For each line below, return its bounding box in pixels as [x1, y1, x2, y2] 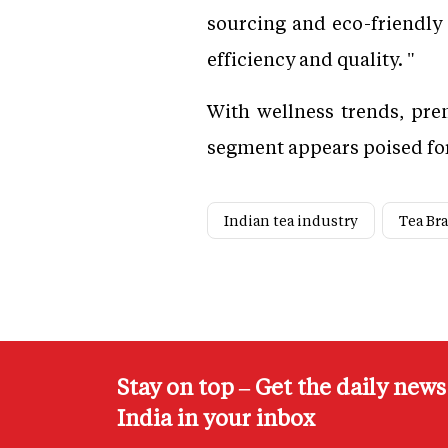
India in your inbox [117, 403, 315, 433]
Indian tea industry [224, 211, 358, 231]
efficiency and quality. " [207, 46, 415, 72]
